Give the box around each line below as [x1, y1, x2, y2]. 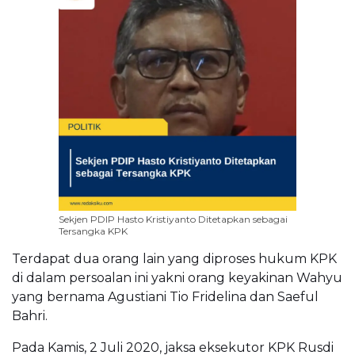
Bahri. [12, 307, 48, 323]
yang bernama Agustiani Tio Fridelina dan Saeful [12, 288, 319, 304]
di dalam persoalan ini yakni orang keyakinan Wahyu [12, 269, 342, 285]
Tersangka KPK [59, 224, 128, 237]
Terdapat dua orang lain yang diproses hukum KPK [12, 250, 337, 266]
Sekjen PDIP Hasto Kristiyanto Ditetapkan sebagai [59, 212, 288, 225]
